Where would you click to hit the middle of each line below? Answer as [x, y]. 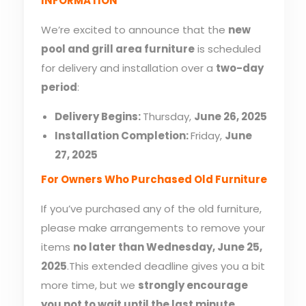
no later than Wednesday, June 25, [167, 247]
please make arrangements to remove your [153, 227]
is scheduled [227, 49]
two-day [239, 68]
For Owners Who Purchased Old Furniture [154, 179]
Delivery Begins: [98, 116]
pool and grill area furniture [117, 49]
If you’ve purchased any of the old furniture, [151, 208]
